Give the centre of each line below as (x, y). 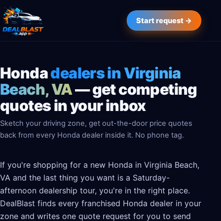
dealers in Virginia (116, 73)
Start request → (164, 20)
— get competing (135, 90)
